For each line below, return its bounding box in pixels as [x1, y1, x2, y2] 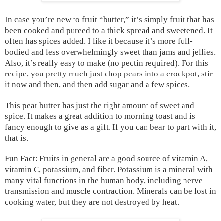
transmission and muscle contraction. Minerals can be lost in [5, 186, 216, 196]
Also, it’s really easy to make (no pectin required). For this [5, 58, 208, 68]
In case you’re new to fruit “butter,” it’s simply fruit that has [5, 14, 214, 24]
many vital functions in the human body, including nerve [5, 175, 203, 185]
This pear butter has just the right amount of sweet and [5, 100, 194, 110]
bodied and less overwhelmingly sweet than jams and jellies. [5, 47, 216, 57]
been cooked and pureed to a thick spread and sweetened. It [5, 25, 213, 35]
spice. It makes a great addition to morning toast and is [5, 111, 195, 121]
